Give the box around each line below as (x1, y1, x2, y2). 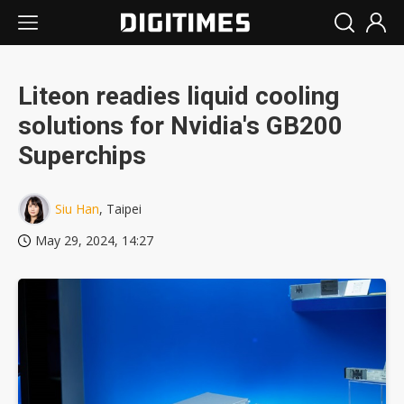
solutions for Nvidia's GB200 (18, 111, 343, 141)
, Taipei (99, 200, 142, 217)
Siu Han (55, 200, 99, 217)
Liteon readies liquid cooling (18, 81, 339, 111)
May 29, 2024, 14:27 (35, 232, 153, 249)
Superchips (18, 141, 146, 170)
